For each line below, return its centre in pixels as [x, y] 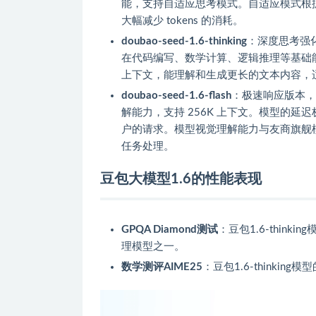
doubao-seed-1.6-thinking [184, 41]
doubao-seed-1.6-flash [176, 95]
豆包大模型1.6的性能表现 [181, 179]
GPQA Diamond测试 [170, 229]
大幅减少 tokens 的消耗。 [182, 20]
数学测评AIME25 [162, 267]
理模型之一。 [153, 246]
